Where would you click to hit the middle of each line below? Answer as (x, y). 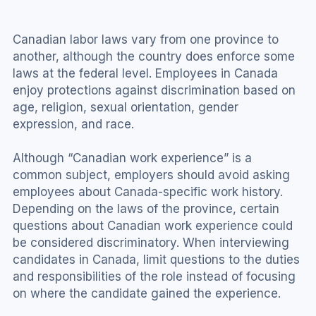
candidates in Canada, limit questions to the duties (156, 259)
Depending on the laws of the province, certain (146, 208)
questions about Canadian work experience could (153, 225)
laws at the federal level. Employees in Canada (145, 73)
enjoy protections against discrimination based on (154, 90)
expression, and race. (73, 124)
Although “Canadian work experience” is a (132, 158)
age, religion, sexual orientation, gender (126, 107)
